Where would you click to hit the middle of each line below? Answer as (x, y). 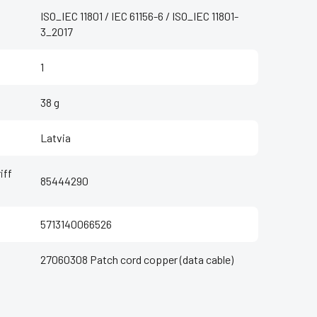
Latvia (56, 138)
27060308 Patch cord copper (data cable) (137, 260)
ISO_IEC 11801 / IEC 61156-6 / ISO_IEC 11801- (139, 16)
